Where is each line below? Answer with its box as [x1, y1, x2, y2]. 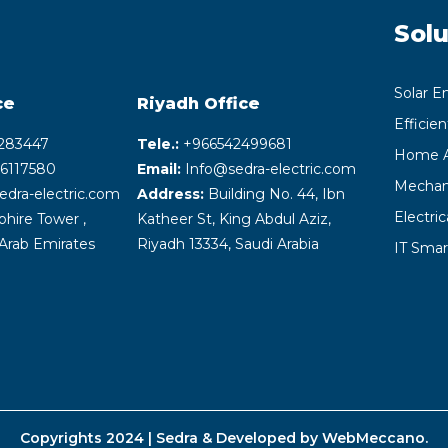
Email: [137, 159, 186, 178]
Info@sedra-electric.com [185, 159, 357, 178]
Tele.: [137, 134, 180, 153]
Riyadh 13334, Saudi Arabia [137, 234, 320, 253]
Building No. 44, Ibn [204, 184, 346, 203]
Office [199, 93, 261, 113]
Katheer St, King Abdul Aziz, [137, 209, 332, 228]
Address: [137, 184, 205, 203]
